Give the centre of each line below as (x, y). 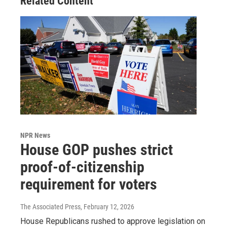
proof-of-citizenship (82, 167)
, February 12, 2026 (107, 207)
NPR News (35, 136)
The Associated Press (50, 207)
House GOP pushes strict (97, 150)
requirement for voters (89, 184)
